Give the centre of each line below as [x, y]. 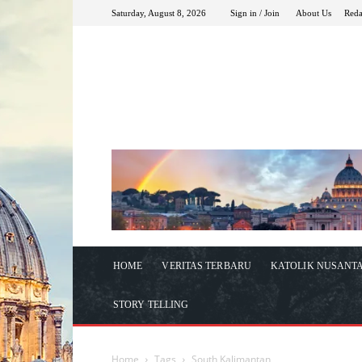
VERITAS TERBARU [206, 265]
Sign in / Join [255, 13]
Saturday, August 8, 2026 [159, 13]
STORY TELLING [151, 304]
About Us [314, 13]
